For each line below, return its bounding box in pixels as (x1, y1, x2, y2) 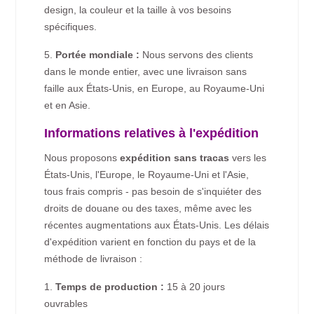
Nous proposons (44, 152, 121, 164)
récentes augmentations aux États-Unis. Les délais (44, 219, 270, 231)
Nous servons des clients (139, 49, 254, 61)
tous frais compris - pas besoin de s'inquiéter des (44, 186, 262, 198)
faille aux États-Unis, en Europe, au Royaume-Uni (44, 83, 265, 95)
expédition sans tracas (120, 152, 230, 164)
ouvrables (44, 298, 88, 310)
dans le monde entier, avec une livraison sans (44, 66, 247, 78)
